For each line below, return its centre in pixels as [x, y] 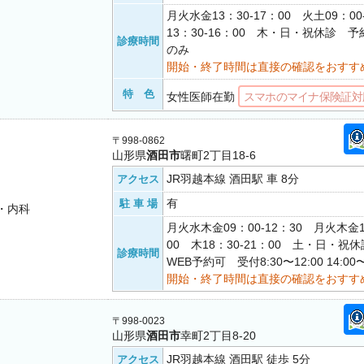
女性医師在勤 [201, 97]
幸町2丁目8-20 [218, 336]
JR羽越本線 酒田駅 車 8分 [233, 179]
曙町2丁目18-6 [218, 155]
